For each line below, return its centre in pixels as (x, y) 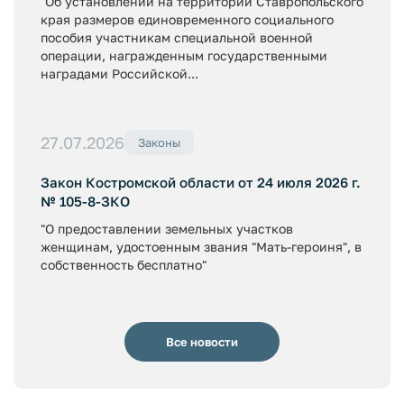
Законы (159, 142)
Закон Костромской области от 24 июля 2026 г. (201, 182)
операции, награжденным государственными (184, 55)
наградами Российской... (119, 73)
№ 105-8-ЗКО (85, 201)
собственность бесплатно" (124, 265)
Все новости (202, 341)
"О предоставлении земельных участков (167, 229)
